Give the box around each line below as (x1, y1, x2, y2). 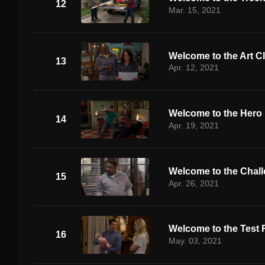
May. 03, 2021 (168, 236, 222, 246)
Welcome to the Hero (168, 108, 262, 119)
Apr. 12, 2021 (168, 63, 219, 73)
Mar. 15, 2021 (168, 5, 221, 15)
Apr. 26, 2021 (168, 178, 219, 188)
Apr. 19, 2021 (168, 121, 219, 131)
